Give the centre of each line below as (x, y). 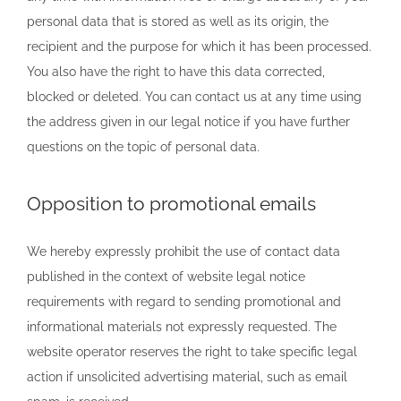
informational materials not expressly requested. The (182, 326)
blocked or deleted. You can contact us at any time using (194, 96)
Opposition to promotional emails (171, 203)
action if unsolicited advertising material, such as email (187, 376)
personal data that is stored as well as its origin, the (178, 21)
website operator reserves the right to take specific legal (192, 351)
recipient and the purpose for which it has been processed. (199, 46)
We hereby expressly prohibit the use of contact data (183, 251)
